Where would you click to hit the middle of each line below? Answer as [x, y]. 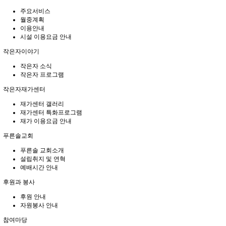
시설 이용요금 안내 [46, 37]
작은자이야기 [20, 51]
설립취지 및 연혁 [43, 159]
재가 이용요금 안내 [46, 121]
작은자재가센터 [23, 89]
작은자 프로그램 [42, 75]
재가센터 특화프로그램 [51, 112]
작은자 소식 [36, 66]
